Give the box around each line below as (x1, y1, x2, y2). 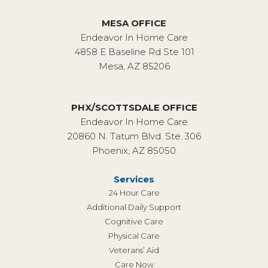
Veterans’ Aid (109, 245, 159, 255)
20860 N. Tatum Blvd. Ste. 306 (67, 130, 201, 142)
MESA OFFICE (102, 17, 166, 29)
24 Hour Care (108, 187, 160, 197)
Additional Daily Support (87, 202, 181, 212)
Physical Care (108, 230, 160, 240)
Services (114, 173, 154, 185)
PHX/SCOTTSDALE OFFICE (71, 101, 197, 113)
